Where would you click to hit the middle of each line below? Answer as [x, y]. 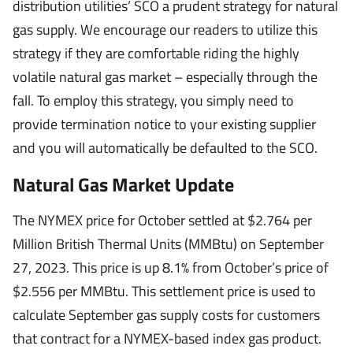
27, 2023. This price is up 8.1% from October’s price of [171, 268]
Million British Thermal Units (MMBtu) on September [168, 244]
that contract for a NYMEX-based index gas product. [167, 338]
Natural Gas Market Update [123, 184]
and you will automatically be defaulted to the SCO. [165, 148]
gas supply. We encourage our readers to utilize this [165, 30]
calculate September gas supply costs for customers [166, 315]
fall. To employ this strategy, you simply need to [153, 100]
